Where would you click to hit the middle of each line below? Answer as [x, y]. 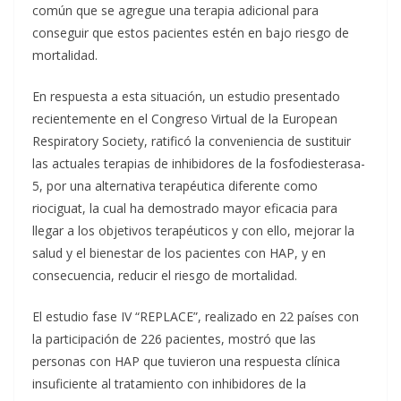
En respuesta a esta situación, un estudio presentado [186, 96]
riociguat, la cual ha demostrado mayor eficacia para [185, 208]
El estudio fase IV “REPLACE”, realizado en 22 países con [196, 316]
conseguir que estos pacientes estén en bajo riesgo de [191, 33]
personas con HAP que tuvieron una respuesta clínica [186, 361]
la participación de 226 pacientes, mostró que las [174, 339]
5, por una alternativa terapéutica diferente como [175, 186]
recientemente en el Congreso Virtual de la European [185, 119]
